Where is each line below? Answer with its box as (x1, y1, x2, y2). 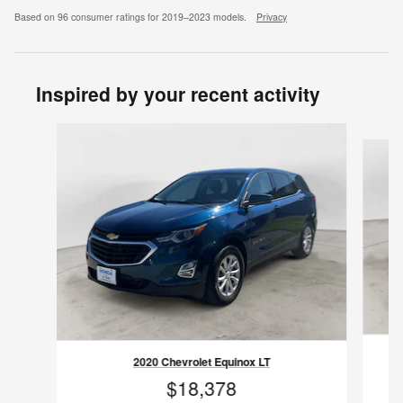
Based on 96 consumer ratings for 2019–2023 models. (14, 9, 249, 23)
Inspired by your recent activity (36, 79, 320, 107)
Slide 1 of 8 (13, 121, 77, 140)
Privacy (256, 9, 287, 23)
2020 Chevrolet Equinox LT (132, 354, 270, 371)
